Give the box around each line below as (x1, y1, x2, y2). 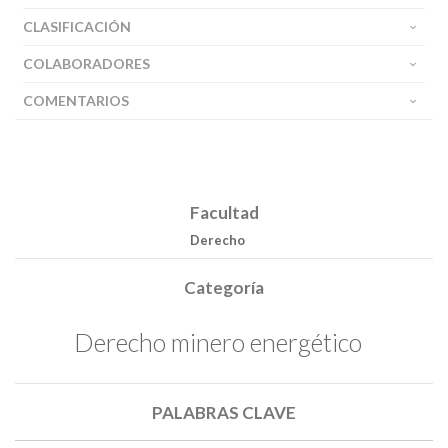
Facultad (189, 202, 259, 223)
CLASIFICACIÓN (23, 18, 131, 35)
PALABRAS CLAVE (152, 401, 296, 423)
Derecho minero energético (73, 326, 362, 357)
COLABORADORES (23, 55, 150, 72)
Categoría (184, 277, 264, 298)
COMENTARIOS (23, 92, 129, 109)
